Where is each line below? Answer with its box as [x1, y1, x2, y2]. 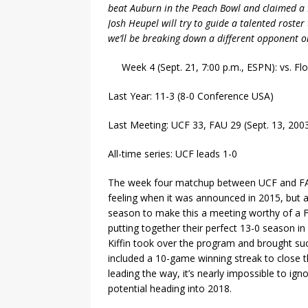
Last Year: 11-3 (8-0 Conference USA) [108, 89, 274, 103]
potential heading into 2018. [108, 282, 232, 296]
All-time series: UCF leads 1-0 [108, 147, 237, 161]
